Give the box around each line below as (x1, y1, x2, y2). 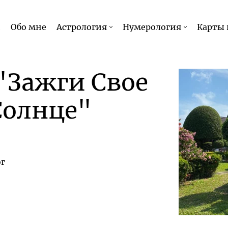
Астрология (56, 21, 107, 32)
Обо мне (10, 21, 46, 32)
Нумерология (122, 21, 181, 32)
